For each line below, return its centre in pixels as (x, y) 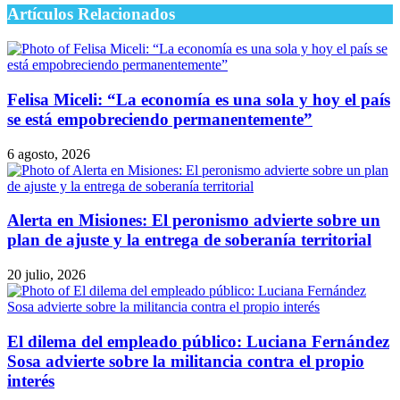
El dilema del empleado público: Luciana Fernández (198, 341)
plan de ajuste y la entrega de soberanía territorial (189, 240)
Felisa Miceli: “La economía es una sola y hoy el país (199, 99)
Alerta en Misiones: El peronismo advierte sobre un (194, 221)
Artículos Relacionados (91, 14)
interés (31, 380)
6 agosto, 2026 (49, 154)
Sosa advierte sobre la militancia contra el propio (186, 361)
